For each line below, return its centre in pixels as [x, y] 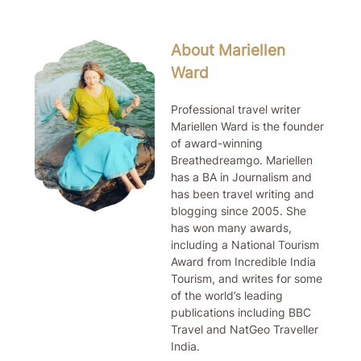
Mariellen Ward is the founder [248, 127]
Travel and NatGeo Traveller [245, 330]
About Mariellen [228, 51]
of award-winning [217, 143]
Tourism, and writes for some [247, 279]
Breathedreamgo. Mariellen [242, 160]
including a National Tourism [245, 245]
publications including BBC [241, 313]
